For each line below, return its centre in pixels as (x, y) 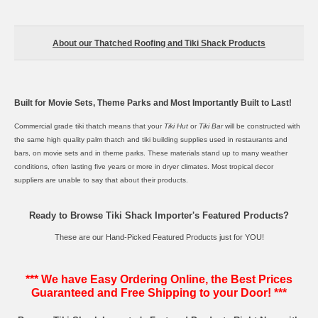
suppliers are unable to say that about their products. (101, 180)
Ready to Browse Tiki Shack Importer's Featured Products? (159, 215)
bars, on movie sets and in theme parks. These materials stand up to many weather (151, 153)
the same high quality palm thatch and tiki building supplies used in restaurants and (151, 139)
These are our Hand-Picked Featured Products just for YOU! (159, 237)
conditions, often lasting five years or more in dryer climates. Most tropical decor (144, 166)
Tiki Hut (176, 126)
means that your (135, 126)
